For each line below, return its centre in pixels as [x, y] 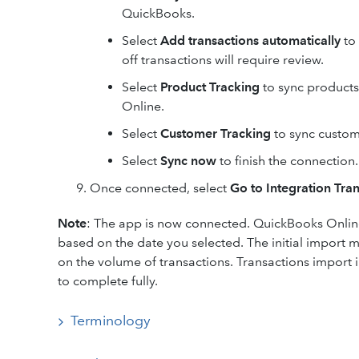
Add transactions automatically [250, 41]
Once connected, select [160, 188]
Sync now [188, 161]
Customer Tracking [216, 134]
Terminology [111, 321]
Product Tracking [210, 87]
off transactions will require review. [223, 60]
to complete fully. [108, 281]
